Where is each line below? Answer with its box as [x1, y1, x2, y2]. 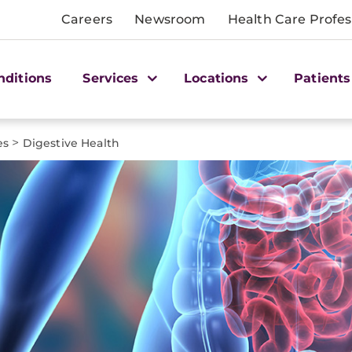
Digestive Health [22, 136, 119, 150]
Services [82, 70, 143, 86]
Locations [184, 70, 253, 86]
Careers [61, 12, 113, 27]
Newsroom [134, 12, 206, 27]
